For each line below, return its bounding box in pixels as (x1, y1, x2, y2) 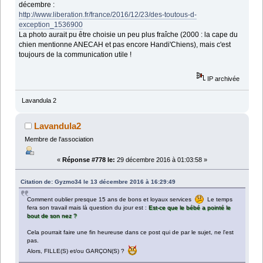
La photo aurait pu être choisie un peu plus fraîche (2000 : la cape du (19, 30, 238, 39)
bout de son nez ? (27, 213, 77, 220)
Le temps (204, 196, 233, 203)
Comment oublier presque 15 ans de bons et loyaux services (27, 196, 195, 203)
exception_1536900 (19, 20, 83, 29)
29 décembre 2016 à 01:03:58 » (115, 156, 207, 164)
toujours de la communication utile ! (19, 50, 132, 59)
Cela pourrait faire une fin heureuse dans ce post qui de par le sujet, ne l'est (27, 229, 234, 236)
